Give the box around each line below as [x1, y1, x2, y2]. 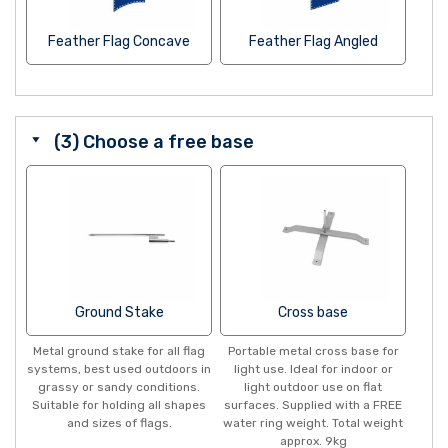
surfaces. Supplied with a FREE [224, 398, 403, 413]
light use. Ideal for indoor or [233, 362, 393, 377]
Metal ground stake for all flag [33, 344, 206, 359]
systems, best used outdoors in [27, 362, 212, 377]
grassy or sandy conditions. [38, 380, 201, 395]
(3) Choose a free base [54, 131, 254, 154]
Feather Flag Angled [248, 33, 378, 51]
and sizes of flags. [66, 416, 172, 431]
